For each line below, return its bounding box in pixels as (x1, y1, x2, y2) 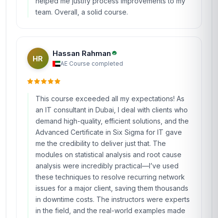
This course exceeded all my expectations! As (36, 94, 184, 103)
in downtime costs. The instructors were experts (36, 195, 190, 203)
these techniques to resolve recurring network (36, 173, 185, 181)
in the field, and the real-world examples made (36, 206, 185, 215)
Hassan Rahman (53, 48, 111, 58)
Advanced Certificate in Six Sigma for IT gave (36, 128, 182, 136)
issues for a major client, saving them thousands (36, 184, 188, 192)
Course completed (69, 59, 123, 67)
